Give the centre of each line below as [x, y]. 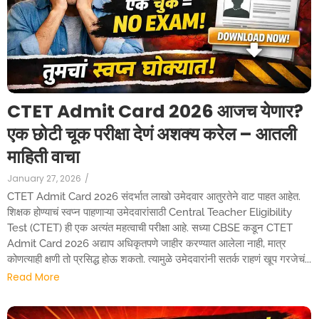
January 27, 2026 [44, 179]
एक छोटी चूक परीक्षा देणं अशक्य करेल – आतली [152, 135]
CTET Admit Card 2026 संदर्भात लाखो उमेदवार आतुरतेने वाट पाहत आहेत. [154, 197]
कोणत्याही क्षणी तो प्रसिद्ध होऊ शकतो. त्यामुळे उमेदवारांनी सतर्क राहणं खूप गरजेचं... [159, 260]
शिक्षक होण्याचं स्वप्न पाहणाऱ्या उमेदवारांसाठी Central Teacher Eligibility [150, 213]
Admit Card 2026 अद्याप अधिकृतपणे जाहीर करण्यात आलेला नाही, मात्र [147, 244]
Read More [33, 277]
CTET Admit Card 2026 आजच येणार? [155, 112]
